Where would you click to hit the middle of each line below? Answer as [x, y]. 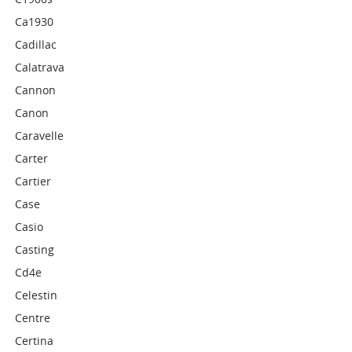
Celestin [37, 295]
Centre [33, 318]
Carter [32, 158]
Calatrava [40, 67]
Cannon [36, 90]
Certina [35, 341]
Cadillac [36, 44]
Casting [35, 249]
